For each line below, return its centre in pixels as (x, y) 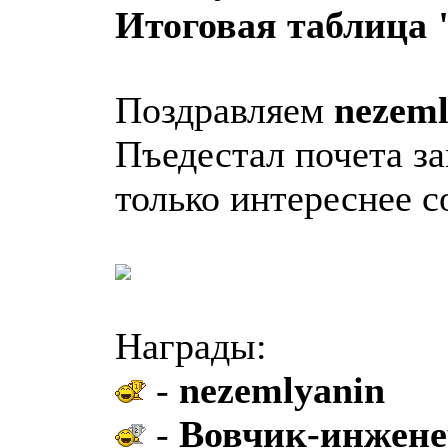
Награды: (191, 346)
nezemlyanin (282, 390)
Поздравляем (224, 110)
